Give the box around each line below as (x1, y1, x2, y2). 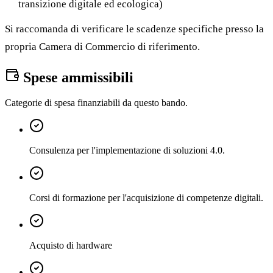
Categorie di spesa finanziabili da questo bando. (5, 97, 188, 108)
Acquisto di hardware (29, 240, 112, 251)
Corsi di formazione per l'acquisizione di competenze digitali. (29, 193, 263, 204)
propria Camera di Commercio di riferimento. (5, 40, 200, 52)
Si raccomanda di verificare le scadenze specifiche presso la (5, 23, 264, 35)
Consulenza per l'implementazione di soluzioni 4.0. (29, 145, 225, 156)
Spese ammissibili (19, 69, 133, 85)
